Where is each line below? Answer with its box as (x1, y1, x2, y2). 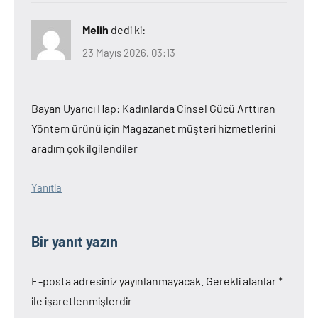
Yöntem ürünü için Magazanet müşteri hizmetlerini (31, 121, 275, 135)
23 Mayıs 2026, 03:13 (82, 45, 175, 59)
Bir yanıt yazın (31, 232, 118, 250)
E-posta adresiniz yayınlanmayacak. (31, 273, 204, 287)
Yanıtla (31, 180, 62, 194)
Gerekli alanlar (206, 273, 278, 287)
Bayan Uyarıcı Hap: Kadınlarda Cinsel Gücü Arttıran (31, 101, 275, 115)
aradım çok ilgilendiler (31, 141, 138, 155)
